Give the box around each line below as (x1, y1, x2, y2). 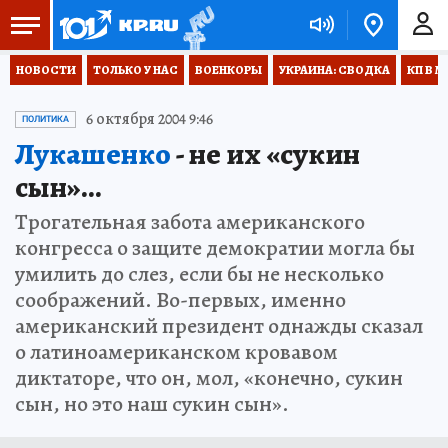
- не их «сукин (175, 134, 360, 174)
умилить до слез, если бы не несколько (15, 259, 384, 289)
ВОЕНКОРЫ (195, 62, 262, 78)
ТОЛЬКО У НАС (93, 62, 178, 78)
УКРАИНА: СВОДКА (279, 62, 390, 78)
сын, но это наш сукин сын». (15, 389, 289, 419)
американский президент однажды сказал (15, 311, 423, 341)
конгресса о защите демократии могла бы (15, 233, 415, 263)
